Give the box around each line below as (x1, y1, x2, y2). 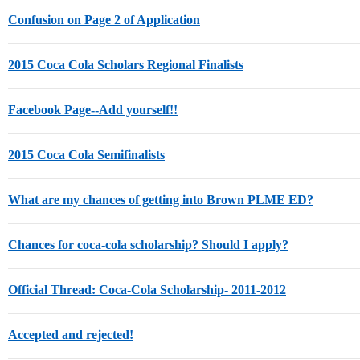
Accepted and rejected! (8, 328, 133, 342)
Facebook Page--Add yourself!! (8, 103, 178, 117)
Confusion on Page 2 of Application (8, 13, 200, 27)
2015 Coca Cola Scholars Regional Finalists (8, 58, 243, 72)
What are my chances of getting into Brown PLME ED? (8, 193, 313, 207)
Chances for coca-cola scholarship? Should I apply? (8, 238, 288, 252)
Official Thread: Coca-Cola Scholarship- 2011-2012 (8, 283, 286, 297)
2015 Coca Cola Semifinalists (8, 148, 165, 162)
